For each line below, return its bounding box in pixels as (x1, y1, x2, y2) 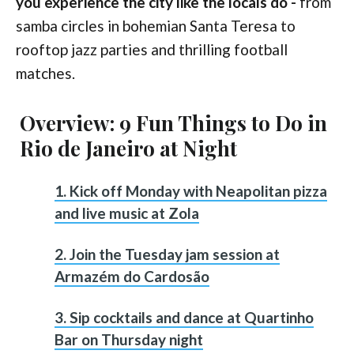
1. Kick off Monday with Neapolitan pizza (55, 182, 327, 201)
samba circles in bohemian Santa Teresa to (16, 17, 296, 36)
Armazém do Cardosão (55, 267, 209, 286)
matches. (16, 64, 75, 83)
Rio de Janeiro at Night (20, 134, 237, 163)
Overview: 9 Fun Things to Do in (20, 109, 327, 137)
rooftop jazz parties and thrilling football (16, 40, 288, 59)
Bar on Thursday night (55, 330, 203, 349)
